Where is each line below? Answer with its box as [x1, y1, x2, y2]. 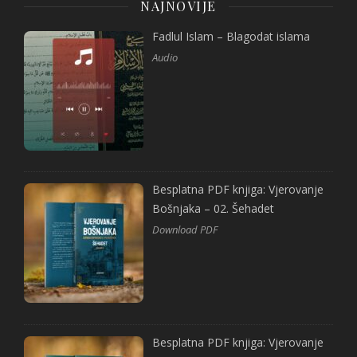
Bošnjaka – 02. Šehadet [152, 200, 275, 216]
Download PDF [152, 222, 218, 237]
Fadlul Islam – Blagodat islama [152, 29, 311, 45]
